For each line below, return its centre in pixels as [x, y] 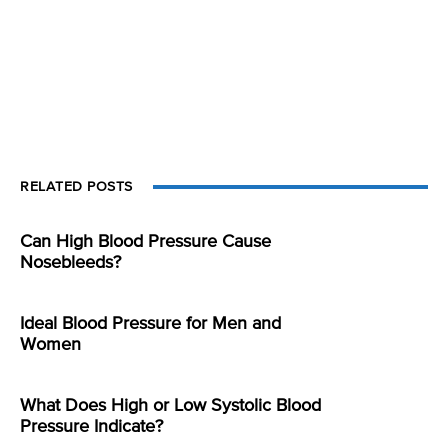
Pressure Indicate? [91, 427]
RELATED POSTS [76, 187]
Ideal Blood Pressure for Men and [150, 324]
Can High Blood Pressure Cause [145, 242]
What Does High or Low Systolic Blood [170, 406]
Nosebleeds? [70, 263]
